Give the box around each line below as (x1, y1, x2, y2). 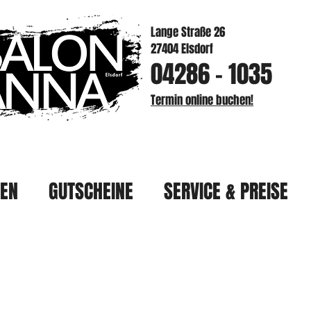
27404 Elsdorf (151, 40, 213, 58)
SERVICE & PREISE (164, 177, 288, 205)
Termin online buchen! (151, 92, 253, 109)
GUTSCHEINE (49, 177, 133, 205)
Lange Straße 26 (151, 24, 225, 41)
